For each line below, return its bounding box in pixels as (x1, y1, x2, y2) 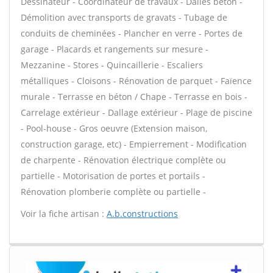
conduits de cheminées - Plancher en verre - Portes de (21, 27, 243, 39)
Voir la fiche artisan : (21, 208, 107, 219)
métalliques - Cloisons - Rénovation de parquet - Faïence (21, 75, 252, 87)
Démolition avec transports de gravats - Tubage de (21, 12, 227, 23)
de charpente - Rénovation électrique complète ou (21, 154, 226, 166)
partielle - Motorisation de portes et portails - (21, 170, 205, 182)
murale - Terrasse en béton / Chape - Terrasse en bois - (21, 91, 247, 102)
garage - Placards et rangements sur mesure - (21, 43, 208, 55)
